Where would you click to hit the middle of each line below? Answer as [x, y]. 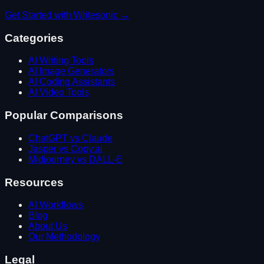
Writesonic [96, 15]
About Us [48, 226]
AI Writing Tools [61, 61]
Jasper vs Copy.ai [65, 148]
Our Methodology [64, 237]
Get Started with [39, 15]
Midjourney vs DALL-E [75, 159]
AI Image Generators [71, 71]
